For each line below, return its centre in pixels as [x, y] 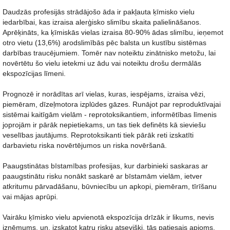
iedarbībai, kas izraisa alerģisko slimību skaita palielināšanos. [102, 22]
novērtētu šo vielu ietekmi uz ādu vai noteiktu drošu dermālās [102, 63]
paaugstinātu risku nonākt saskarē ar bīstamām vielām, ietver [102, 176]
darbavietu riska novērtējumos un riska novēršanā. [85, 145]
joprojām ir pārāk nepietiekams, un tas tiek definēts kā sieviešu [104, 125]
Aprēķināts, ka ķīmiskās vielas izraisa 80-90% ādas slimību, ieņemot [113, 32]
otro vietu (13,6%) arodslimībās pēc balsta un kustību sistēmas [104, 43]
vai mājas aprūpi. [30, 197]
